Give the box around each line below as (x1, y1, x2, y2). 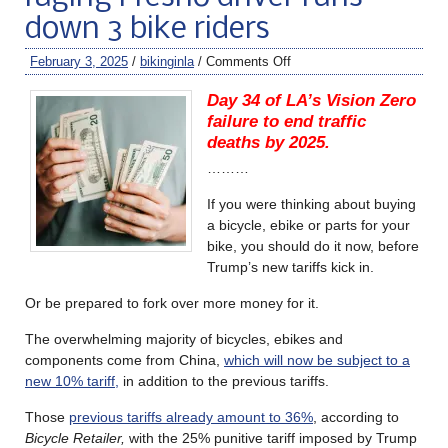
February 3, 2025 (30, 53, 128, 69)
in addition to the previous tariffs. (119, 372, 329, 389)
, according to (313, 408, 399, 425)
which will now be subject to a (224, 351, 410, 368)
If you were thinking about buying (207, 195, 416, 212)
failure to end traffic (207, 110, 366, 131)
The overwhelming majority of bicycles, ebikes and (25, 330, 343, 347)
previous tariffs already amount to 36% (69, 408, 313, 425)
